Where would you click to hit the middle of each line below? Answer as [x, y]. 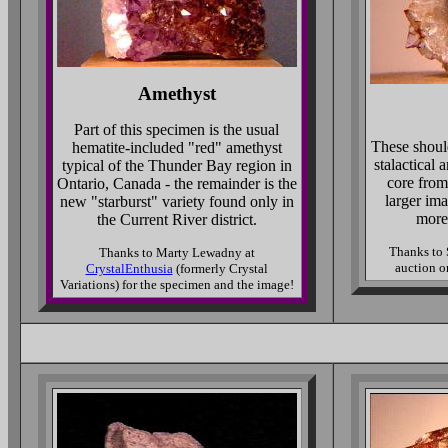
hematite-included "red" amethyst [176, 147]
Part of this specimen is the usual [176, 129]
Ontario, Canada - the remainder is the [176, 183]
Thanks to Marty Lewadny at [176, 252]
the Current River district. [176, 219]
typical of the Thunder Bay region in [176, 165]
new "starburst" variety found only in [176, 201]
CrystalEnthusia [129, 268]
